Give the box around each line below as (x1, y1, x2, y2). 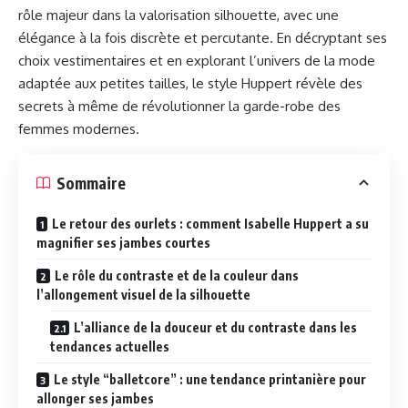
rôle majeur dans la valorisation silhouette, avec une (18, 6, 339, 24)
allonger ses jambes (36, 391, 154, 406)
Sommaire (56, 172, 126, 193)
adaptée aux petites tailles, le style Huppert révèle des (18, 75, 362, 92)
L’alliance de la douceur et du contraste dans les (74, 320, 357, 335)
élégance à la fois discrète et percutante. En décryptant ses (18, 29, 387, 46)
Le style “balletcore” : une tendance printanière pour (54, 372, 366, 387)
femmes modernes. (18, 120, 139, 138)
